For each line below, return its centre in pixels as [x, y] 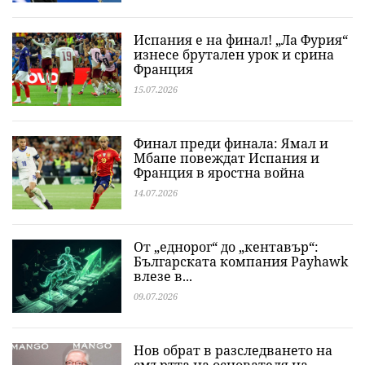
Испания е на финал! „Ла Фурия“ [241, 40]
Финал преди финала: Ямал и [231, 143]
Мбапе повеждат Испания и [226, 158]
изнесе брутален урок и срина [234, 55]
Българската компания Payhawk [241, 262]
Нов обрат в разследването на [233, 350]
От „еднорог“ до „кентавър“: [226, 247]
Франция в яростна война [219, 173]
